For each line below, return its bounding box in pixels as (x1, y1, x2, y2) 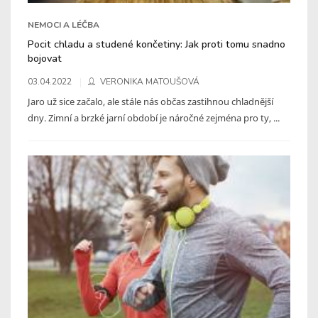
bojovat (28, 50, 62, 65)
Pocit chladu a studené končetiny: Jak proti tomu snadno (28, 36, 285, 51)
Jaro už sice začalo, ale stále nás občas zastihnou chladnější (28, 94, 273, 108)
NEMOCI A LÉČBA (28, 18, 99, 31)
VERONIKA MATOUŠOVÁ (100, 75, 199, 87)
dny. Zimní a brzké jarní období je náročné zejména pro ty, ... (28, 111, 280, 124)
